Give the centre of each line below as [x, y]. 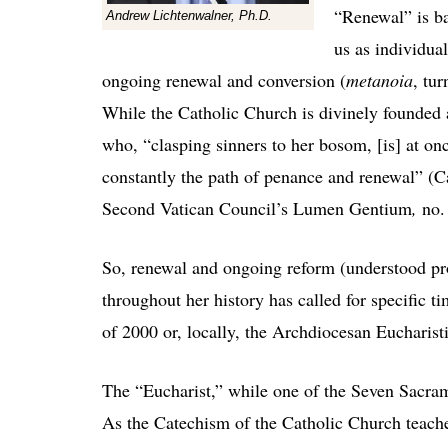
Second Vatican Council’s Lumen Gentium [257, 207]
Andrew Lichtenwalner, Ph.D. [189, 15]
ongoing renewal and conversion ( [224, 79]
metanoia [379, 79]
